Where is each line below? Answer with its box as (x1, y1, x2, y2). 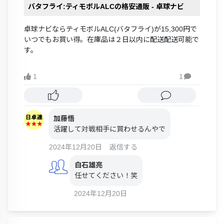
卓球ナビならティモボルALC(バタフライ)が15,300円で (24, 24, 197, 33)
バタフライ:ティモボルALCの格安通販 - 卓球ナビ (28, 2, 184, 10)
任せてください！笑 (74, 171, 137, 179)
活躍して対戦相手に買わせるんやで (53, 124, 165, 133)
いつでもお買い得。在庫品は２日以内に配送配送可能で (24, 35, 199, 43)
